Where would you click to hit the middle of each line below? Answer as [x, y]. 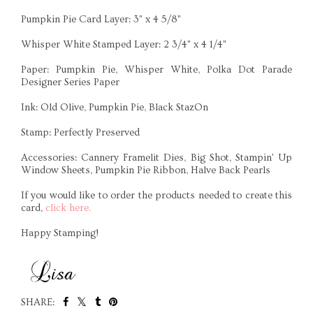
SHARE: [38, 302]
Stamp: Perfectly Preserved [80, 132]
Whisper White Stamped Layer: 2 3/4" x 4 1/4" [124, 44]
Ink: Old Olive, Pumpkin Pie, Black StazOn [115, 107]
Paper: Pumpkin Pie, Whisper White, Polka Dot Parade [156, 70]
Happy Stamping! [60, 233]
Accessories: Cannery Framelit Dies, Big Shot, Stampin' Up [156, 158]
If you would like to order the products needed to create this [156, 195]
